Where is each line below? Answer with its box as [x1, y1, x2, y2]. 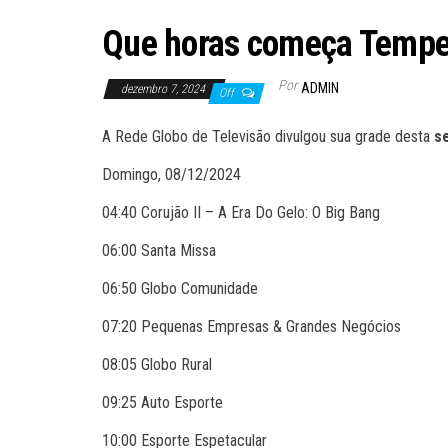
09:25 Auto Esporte [102, 393, 223, 412]
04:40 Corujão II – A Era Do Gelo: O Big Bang [102, 203, 380, 222]
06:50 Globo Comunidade [102, 279, 258, 298]
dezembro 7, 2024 [121, 82, 208, 96]
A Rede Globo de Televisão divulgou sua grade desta [102, 127, 430, 146]
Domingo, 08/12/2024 [102, 165, 241, 184]
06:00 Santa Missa [102, 241, 216, 260]
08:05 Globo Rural [102, 355, 212, 374]
